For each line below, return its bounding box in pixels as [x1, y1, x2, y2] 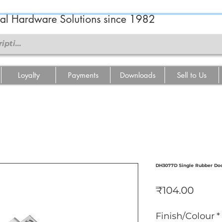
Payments [67, 70, 99, 80]
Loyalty [17, 70, 40, 80]
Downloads [119, 70, 156, 80]
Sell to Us [177, 70, 207, 80]
